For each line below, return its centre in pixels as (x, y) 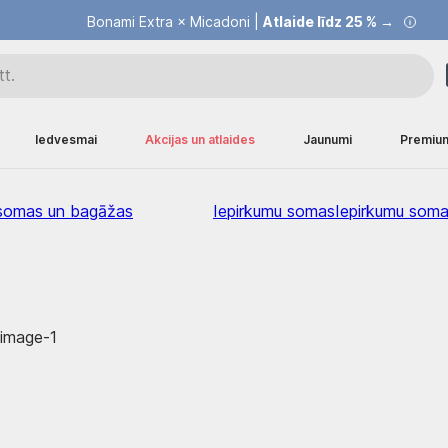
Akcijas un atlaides (200, 139)
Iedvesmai (66, 139)
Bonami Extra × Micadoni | (174, 21)
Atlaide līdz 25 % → (328, 21)
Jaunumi (327, 139)
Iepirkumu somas (274, 211)
